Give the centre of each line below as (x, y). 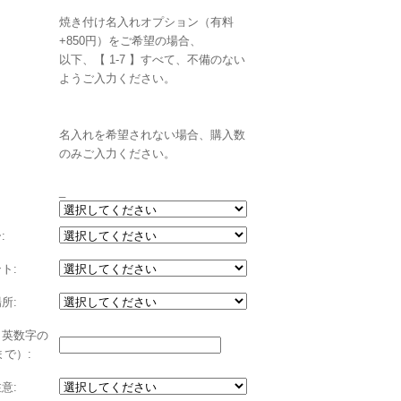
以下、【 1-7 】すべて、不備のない (152, 60)
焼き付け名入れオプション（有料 (146, 22)
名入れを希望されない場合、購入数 (152, 135)
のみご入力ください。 (117, 154)
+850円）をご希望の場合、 (130, 41)
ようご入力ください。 (117, 78)
